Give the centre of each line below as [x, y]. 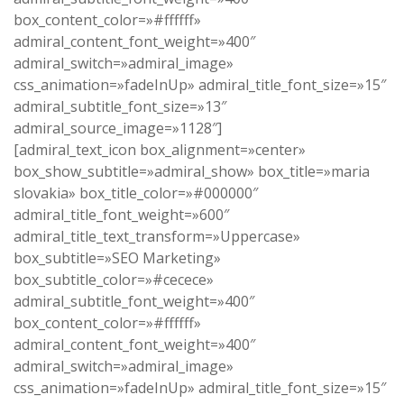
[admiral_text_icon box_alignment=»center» [160, 150]
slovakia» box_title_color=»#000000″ [136, 193]
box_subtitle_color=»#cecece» [114, 280]
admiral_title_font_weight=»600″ [121, 215]
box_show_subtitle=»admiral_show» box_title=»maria [192, 172]
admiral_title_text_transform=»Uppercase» [157, 237]
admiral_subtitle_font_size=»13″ [120, 107]
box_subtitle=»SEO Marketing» [117, 258]
